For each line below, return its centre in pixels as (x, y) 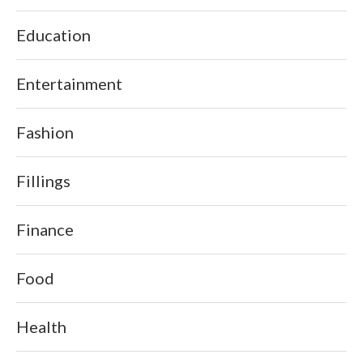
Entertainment (69, 83)
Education (53, 34)
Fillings (43, 180)
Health (41, 326)
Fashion (45, 132)
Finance (45, 229)
